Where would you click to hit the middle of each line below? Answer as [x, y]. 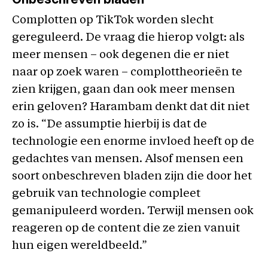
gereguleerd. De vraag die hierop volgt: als [128, 38]
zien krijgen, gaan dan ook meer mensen [124, 90]
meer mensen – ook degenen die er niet [121, 55]
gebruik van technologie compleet [106, 194]
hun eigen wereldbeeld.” [80, 246]
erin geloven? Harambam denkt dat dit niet [131, 107]
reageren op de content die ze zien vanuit [126, 229]
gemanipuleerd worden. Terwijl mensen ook [133, 211]
